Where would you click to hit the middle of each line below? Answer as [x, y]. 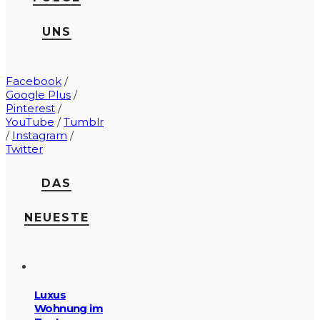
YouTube [30, 121]
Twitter [24, 149]
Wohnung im [69, 308]
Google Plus [38, 94]
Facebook [34, 81]
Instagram [40, 135]
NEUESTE [56, 217]
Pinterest [30, 108]
